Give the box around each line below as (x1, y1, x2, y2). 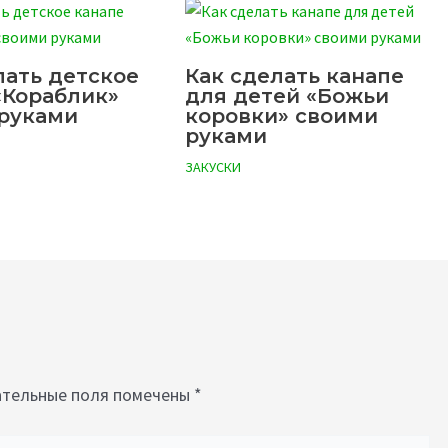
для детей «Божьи (185, 84, 389, 109)
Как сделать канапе (185, 64, 404, 89)
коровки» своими (185, 104, 378, 129)
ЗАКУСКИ (185, 158, 241, 177)
